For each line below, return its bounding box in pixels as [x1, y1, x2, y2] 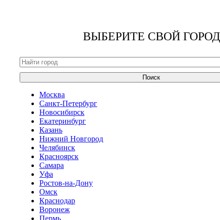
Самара [39, 161, 64, 169]
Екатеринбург [39, 116, 86, 125]
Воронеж [39, 205, 70, 214]
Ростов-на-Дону [39, 178, 93, 187]
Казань [39, 125, 62, 134]
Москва [39, 90, 65, 99]
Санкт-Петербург [39, 99, 97, 108]
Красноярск [39, 152, 79, 161]
